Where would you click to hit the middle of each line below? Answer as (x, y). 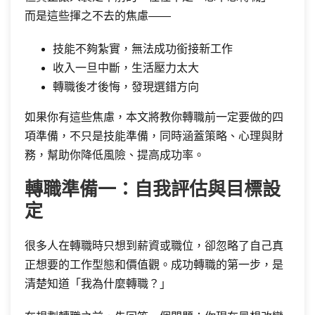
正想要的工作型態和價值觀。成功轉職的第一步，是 (154, 265)
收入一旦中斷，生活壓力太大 (126, 68)
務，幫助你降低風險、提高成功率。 (115, 155)
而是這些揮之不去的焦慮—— (98, 16)
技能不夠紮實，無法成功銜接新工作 (143, 49)
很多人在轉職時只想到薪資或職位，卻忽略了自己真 (154, 246)
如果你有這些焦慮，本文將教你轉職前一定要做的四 (154, 117)
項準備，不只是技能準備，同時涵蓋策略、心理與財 (154, 136)
